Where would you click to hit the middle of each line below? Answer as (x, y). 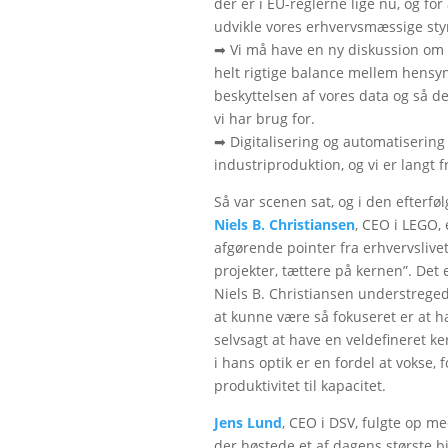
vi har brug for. (265, 118)
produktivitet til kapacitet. (300, 385)
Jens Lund (248, 422)
